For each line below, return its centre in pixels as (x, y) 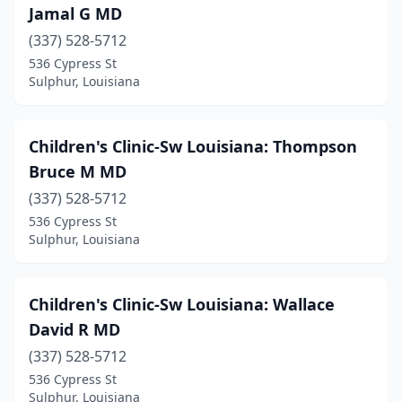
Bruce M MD (78, 171)
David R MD (74, 329)
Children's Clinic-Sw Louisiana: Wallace (182, 304)
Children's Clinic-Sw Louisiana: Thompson (193, 146)
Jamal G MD (75, 13)
